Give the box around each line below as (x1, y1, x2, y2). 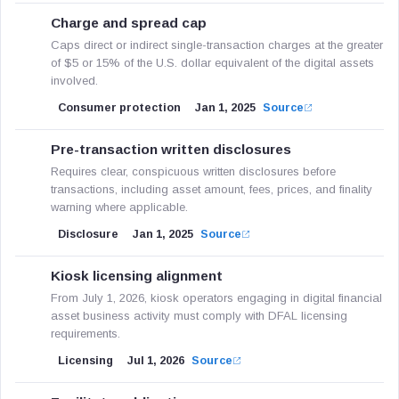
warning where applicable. (51, 200, 188, 214)
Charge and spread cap (51, 15, 207, 30)
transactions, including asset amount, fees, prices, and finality (51, 183, 372, 196)
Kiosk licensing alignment (51, 268, 223, 283)
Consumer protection (58, 102, 181, 114)
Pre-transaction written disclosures (51, 142, 291, 157)
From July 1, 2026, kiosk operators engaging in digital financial (51, 291, 382, 305)
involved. (51, 74, 98, 87)
